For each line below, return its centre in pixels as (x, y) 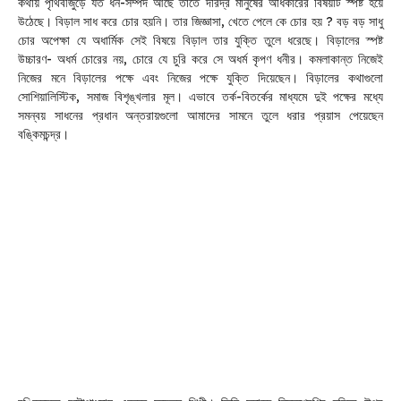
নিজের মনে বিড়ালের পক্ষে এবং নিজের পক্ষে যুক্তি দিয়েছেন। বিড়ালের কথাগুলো (200, 77)
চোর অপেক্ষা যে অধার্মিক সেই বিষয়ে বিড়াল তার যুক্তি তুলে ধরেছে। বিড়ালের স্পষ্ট (200, 40)
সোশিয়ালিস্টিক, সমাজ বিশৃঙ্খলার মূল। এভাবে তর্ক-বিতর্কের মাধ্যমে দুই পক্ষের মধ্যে (200, 96)
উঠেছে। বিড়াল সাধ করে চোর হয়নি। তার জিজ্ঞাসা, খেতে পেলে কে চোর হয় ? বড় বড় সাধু (200, 21)
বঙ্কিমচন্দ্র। (43, 134)
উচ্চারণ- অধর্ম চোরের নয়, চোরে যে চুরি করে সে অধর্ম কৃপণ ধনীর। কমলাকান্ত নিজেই (200, 59)
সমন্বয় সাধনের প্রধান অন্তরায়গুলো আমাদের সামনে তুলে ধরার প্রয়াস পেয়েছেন (200, 115)
